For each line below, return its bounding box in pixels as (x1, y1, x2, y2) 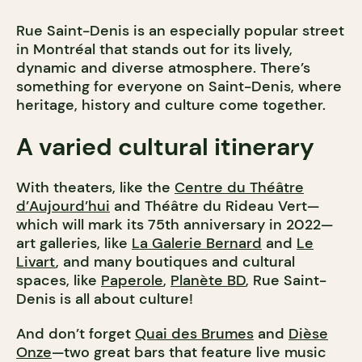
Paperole (101, 271, 163, 291)
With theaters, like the (16, 178, 175, 198)
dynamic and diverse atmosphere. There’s (16, 58, 310, 78)
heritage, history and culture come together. (16, 95, 326, 116)
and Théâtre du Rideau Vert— (110, 196, 319, 217)
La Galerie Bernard (132, 234, 262, 254)
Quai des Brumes (135, 324, 254, 344)
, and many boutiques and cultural (56, 252, 295, 272)
